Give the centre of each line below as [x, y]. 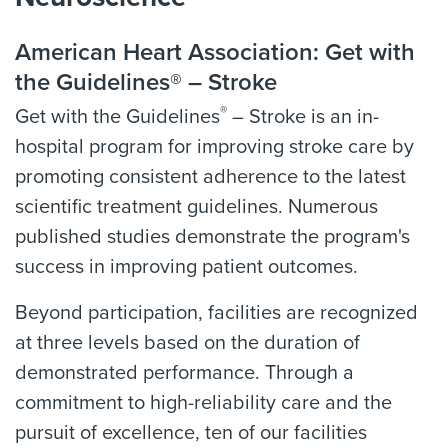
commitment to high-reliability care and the [203, 403]
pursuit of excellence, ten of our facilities [191, 433]
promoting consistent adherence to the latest [210, 177]
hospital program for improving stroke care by [214, 147]
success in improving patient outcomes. [186, 267]
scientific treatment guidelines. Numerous [196, 207]
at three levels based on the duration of [187, 343]
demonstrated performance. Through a [184, 373]
